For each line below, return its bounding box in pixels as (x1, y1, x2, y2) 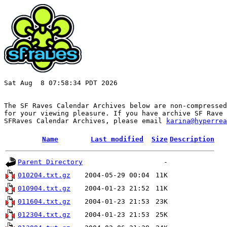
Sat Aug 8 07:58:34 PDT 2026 (4, 79, 118, 87)
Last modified (91, 135, 143, 143)
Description (170, 135, 214, 143)
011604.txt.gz (18, 198, 70, 205)
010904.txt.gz (18, 184, 70, 192)
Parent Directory (18, 158, 83, 166)
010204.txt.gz (18, 171, 70, 179)
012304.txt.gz (18, 211, 70, 218)
